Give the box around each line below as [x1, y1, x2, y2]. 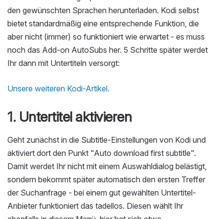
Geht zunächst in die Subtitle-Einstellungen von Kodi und [7, 134, 206, 145]
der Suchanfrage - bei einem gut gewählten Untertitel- [7, 187, 196, 197]
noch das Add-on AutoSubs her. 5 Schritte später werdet [7, 44, 208, 55]
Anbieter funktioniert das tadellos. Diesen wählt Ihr [7, 200, 183, 211]
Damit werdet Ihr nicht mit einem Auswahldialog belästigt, [7, 161, 207, 171]
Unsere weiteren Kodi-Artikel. [7, 83, 109, 93]
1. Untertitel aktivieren [7, 108, 131, 125]
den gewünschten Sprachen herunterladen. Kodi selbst [7, 5, 199, 15]
